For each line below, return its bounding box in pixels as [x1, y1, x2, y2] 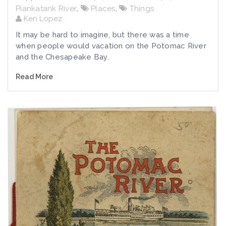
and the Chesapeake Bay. [16, 52, 109, 62]
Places [91, 4, 116, 14]
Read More [16, 73, 53, 81]
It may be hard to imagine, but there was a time [16, 30, 189, 40]
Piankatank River [16, 4, 77, 14]
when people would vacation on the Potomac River [16, 41, 206, 51]
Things [129, 4, 154, 14]
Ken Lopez [22, 14, 62, 24]
